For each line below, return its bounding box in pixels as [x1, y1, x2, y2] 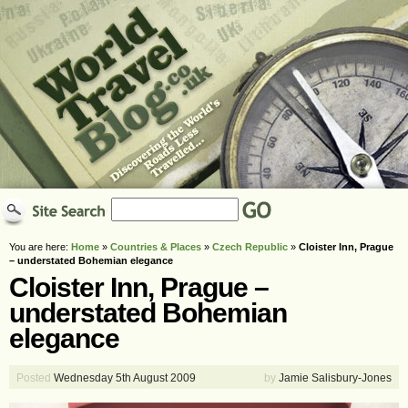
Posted [16, 372, 51, 384]
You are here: [9, 241, 71, 252]
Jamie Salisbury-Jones [276, 372, 392, 384]
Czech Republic [212, 241, 288, 252]
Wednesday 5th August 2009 [51, 372, 196, 384]
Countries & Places [110, 241, 201, 252]
